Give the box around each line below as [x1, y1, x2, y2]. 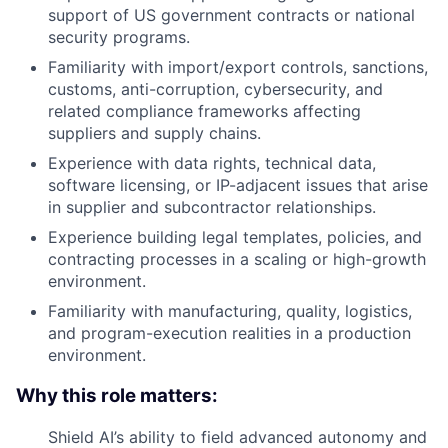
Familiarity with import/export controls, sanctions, [48, 57, 428, 78]
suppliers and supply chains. [48, 123, 261, 144]
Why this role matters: [16, 384, 218, 408]
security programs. [48, 27, 190, 48]
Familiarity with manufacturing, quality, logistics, [48, 301, 412, 322]
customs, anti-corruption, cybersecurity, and [48, 79, 383, 100]
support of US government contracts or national [48, 5, 415, 26]
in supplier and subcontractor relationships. [48, 197, 376, 218]
